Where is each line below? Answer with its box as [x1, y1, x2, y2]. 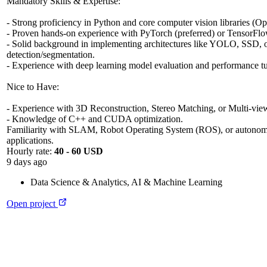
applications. [7, 135, 54, 146]
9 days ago [7, 157, 47, 167]
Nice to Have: [7, 82, 59, 92]
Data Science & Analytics [30, 177, 127, 188]
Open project [7, 198, 55, 209]
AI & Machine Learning [131, 177, 222, 188]
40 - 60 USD [54, 146, 103, 157]
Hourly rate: [7, 146, 54, 157]
